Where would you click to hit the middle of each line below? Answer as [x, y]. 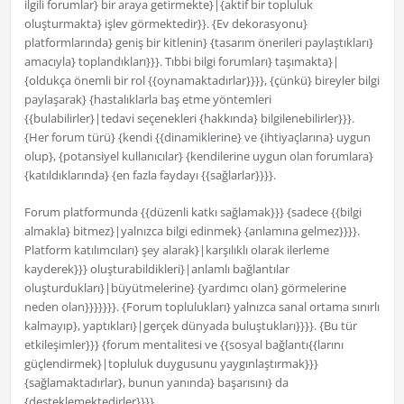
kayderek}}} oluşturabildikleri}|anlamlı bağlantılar [156, 269]
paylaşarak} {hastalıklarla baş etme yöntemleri [147, 100]
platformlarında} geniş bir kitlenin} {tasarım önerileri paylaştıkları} [198, 43]
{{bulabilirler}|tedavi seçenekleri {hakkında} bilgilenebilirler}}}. [189, 119]
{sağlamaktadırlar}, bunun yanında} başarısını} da [156, 383]
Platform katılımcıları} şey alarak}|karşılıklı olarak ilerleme [176, 250]
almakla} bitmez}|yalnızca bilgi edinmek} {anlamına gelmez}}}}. [192, 231]
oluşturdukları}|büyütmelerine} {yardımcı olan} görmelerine [185, 288]
